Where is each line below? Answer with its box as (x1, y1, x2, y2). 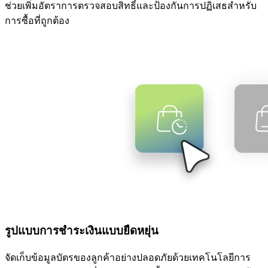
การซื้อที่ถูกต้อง (5, 15, 69, 26)
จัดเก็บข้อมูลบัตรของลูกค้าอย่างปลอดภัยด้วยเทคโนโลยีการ (5, 252, 251, 263)
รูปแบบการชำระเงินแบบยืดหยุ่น (5, 224, 159, 237)
